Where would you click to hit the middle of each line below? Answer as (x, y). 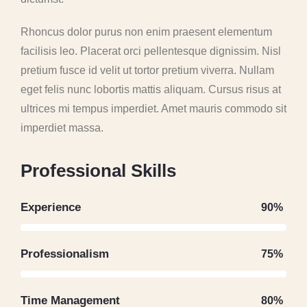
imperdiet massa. (62, 128)
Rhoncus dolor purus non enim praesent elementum (146, 32)
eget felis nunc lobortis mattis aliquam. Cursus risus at (151, 89)
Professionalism (65, 254)
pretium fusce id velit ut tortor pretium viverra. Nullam (147, 70)
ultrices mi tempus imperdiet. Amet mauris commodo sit (153, 109)
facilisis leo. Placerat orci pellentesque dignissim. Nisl (151, 51)
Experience (51, 207)
